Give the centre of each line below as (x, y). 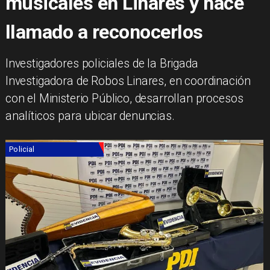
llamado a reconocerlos (104, 32)
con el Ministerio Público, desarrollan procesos (124, 99)
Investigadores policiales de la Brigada (102, 64)
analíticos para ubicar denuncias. (90, 116)
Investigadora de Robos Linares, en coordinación (128, 81)
